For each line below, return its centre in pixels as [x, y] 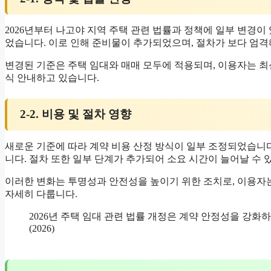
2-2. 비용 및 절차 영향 [75, 114]
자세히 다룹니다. [41, 194]
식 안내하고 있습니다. [52, 77]
